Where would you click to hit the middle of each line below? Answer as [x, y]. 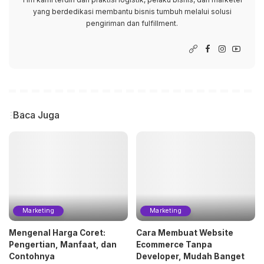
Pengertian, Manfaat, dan [63, 244]
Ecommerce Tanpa [174, 244]
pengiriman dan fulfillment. [132, 24]
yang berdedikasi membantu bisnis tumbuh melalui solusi [132, 12]
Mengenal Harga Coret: [57, 232]
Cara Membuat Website [185, 232]
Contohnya [32, 256]
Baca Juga [36, 115]
